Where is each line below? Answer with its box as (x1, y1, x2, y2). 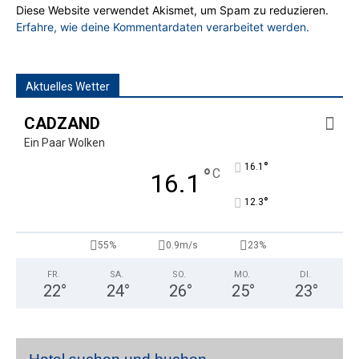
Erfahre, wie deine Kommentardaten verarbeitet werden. (16, 20, 309, 34)
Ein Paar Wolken (24, 136, 105, 150)
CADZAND (24, 114, 100, 134)
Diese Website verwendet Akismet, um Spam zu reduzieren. (16, 3, 329, 18)
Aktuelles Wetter (26, 80, 110, 94)
